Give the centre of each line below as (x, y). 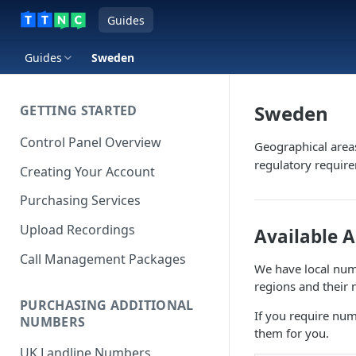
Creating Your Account (87, 171)
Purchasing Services (80, 201)
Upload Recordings (77, 230)
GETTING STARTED (79, 110)
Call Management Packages (103, 259)
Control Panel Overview (91, 142)
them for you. (292, 333)
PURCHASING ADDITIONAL (107, 305)
